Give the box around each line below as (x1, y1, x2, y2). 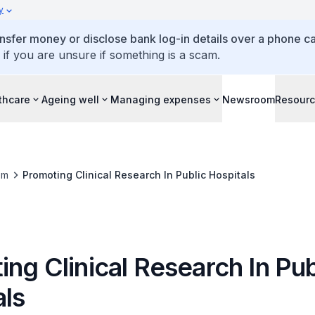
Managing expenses (110, 93, 211, 105)
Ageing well (41, 93, 99, 105)
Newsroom (222, 93, 275, 105)
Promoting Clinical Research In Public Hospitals (22, 169, 255, 181)
